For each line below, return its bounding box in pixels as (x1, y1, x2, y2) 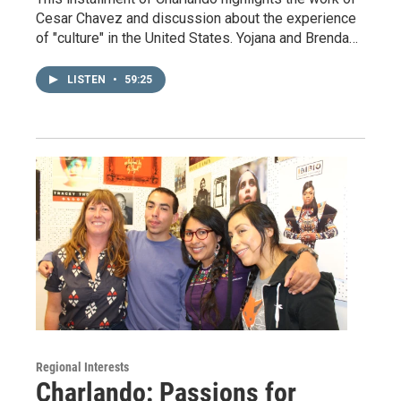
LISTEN (67, 73, 108, 87)
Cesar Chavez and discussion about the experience (36, 10, 356, 28)
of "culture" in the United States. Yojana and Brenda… (36, 30, 358, 47)
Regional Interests (36, 360, 129, 375)
